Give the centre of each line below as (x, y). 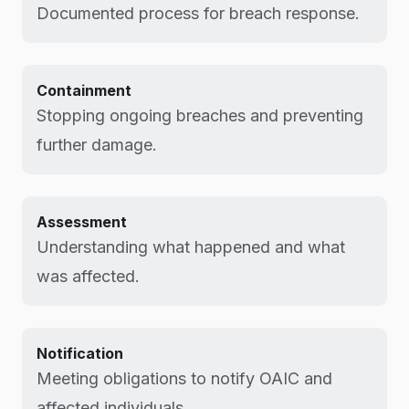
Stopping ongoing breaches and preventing (200, 115)
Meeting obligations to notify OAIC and (184, 378)
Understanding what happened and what (191, 247)
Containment (84, 90)
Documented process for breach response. (198, 13)
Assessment (82, 222)
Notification (80, 353)
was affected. (88, 276)
